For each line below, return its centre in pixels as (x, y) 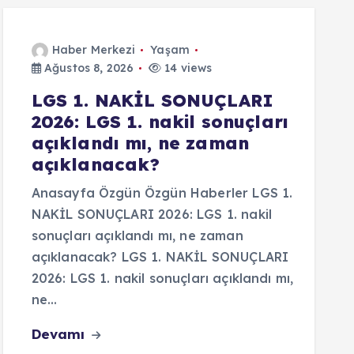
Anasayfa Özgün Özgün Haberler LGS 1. (162, 193)
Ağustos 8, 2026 (87, 68)
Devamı (60, 334)
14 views (187, 68)
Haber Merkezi (94, 50)
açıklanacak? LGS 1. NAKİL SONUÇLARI (160, 257)
